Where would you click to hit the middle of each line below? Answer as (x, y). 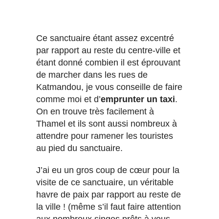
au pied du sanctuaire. (79, 148)
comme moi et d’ (68, 99)
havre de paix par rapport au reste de (109, 194)
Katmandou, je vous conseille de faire (109, 87)
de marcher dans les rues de (92, 75)
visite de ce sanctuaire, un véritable (105, 182)
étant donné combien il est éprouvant (108, 62)
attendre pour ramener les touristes (105, 136)
